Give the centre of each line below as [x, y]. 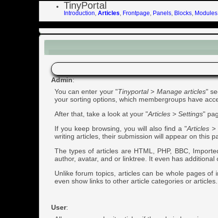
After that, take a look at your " [101, 114]
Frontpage [136, 13]
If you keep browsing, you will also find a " [121, 128]
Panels [162, 13]
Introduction [79, 13]
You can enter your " [86, 91]
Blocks [183, 13]
